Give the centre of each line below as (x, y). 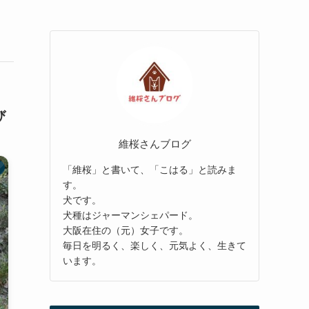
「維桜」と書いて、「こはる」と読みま (150, 169)
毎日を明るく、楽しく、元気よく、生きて (154, 245)
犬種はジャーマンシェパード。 (130, 215)
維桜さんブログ (154, 143)
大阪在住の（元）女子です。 (126, 230)
